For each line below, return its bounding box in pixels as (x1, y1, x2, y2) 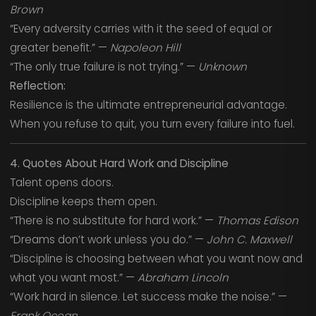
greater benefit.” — (9, 40, 110, 56)
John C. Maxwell (206, 231, 292, 247)
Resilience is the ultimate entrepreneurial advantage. (9, 97, 287, 113)
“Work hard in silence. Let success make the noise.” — (9, 288, 287, 304)
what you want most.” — (9, 269, 138, 285)
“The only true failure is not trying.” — (9, 59, 198, 75)
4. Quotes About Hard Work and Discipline (9, 155, 229, 171)
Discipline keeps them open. (9, 193, 157, 209)
